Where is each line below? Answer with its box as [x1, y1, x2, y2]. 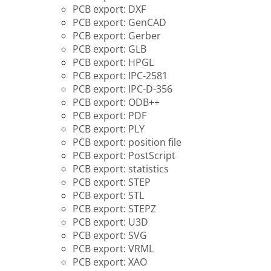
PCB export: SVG [73, 229, 147, 242]
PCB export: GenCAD [73, 16, 166, 29]
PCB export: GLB [73, 42, 146, 56]
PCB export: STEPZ [73, 202, 156, 215]
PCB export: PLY [73, 122, 145, 135]
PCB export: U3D [73, 215, 148, 229]
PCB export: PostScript [73, 149, 175, 162]
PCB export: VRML [73, 242, 154, 255]
